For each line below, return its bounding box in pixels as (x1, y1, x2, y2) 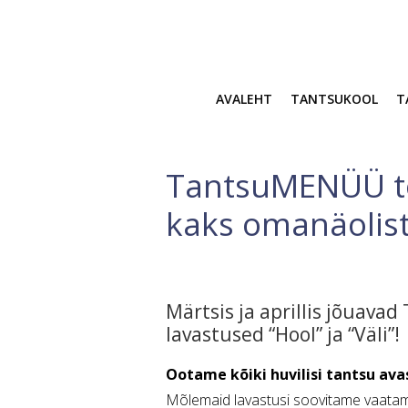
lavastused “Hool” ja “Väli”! (166, 321, 400, 347)
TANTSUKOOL (290, 90, 378, 107)
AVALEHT (215, 90, 272, 107)
